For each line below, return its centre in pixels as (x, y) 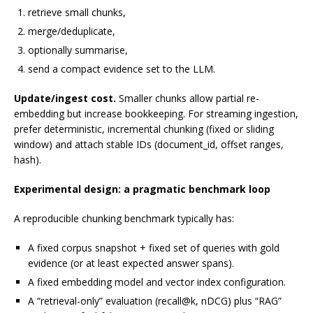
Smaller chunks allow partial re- (188, 99)
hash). (28, 160)
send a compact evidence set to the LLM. (122, 69)
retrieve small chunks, (77, 13)
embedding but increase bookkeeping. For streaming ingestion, (156, 114)
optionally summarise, (78, 50)
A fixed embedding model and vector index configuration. (157, 282)
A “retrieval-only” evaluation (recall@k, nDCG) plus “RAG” (155, 301)
